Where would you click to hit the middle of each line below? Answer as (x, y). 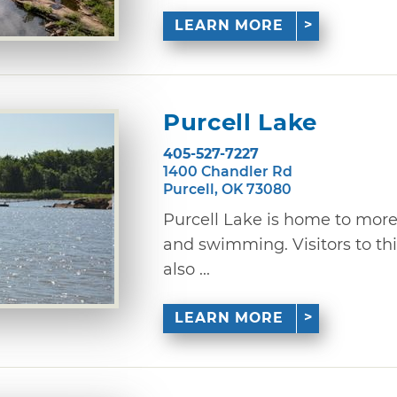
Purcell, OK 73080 (227, 189)
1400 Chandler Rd (228, 171)
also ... (187, 269)
